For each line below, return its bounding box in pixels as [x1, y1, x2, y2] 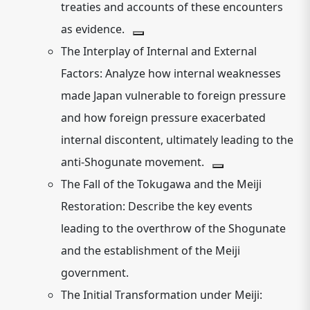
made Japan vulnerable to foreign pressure [61, 88, 286, 103]
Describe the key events [125, 199, 253, 214]
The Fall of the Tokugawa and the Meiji [61, 176, 262, 192]
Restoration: [61, 199, 125, 214]
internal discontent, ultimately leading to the [61, 132, 293, 147]
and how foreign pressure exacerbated [61, 110, 266, 125]
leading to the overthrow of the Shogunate [61, 221, 286, 236]
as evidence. [61, 21, 125, 37]
